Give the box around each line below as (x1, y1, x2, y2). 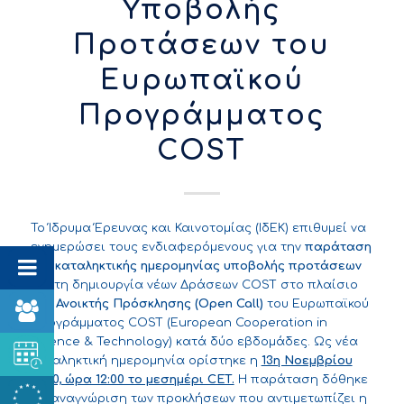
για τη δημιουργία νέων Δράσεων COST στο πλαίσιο (30, 279, 358, 292)
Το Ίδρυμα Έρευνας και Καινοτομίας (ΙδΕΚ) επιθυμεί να (30, 222, 366, 235)
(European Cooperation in (162, 317, 327, 330)
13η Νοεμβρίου (261, 354, 353, 368)
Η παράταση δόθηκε (234, 373, 368, 387)
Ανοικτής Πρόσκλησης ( (55, 298, 198, 311)
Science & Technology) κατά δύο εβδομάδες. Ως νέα (30, 335, 358, 349)
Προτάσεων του (73, 31, 331, 60)
